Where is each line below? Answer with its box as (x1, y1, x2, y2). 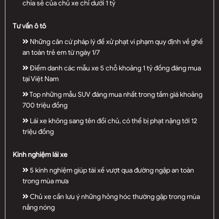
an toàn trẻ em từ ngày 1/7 (22, 48, 100, 57)
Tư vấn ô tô (13, 22, 46, 30)
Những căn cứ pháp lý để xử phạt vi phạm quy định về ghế (28, 37, 203, 46)
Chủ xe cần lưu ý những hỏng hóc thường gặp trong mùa (28, 192, 200, 201)
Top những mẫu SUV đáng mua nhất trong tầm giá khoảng (28, 90, 202, 99)
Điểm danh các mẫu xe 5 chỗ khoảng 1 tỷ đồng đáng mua (28, 64, 201, 72)
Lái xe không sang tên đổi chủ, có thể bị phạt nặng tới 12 (28, 116, 197, 125)
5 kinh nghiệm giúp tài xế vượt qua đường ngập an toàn (28, 166, 194, 175)
